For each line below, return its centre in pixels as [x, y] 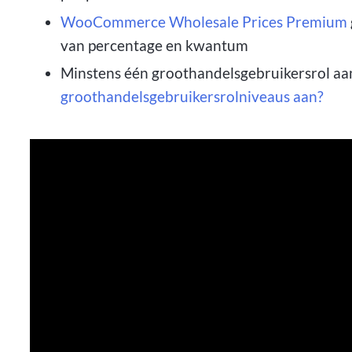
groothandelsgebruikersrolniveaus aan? [192, 97]
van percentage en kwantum [154, 45]
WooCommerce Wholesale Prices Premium [203, 21]
